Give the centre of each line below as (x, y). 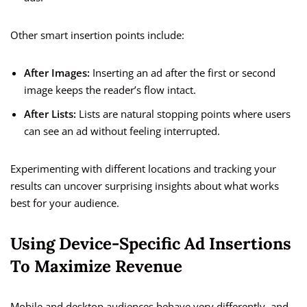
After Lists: (50, 114)
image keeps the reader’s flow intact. (110, 90)
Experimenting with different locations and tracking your (143, 169)
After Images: (57, 73)
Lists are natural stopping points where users (183, 114)
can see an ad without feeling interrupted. (122, 131)
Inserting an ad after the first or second (183, 73)
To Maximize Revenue (96, 267)
